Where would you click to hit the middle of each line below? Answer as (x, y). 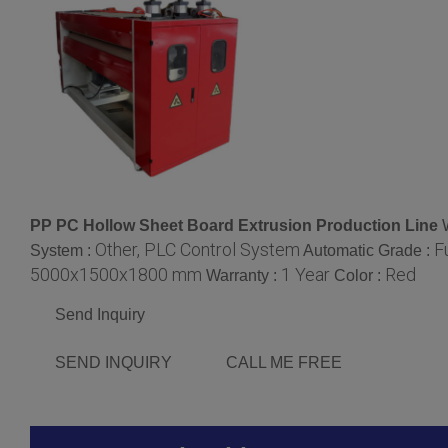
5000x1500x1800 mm (116, 274)
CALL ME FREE (284, 362)
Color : (359, 275)
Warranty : (243, 275)
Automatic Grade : (368, 250)
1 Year (305, 274)
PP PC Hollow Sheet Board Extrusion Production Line (234, 225)
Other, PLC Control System (197, 249)
